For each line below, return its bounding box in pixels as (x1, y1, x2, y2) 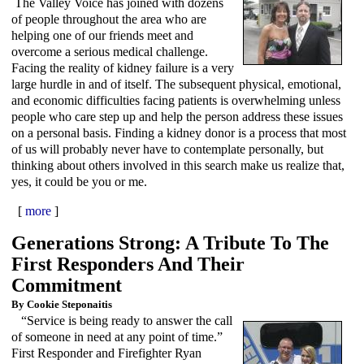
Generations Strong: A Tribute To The (11, 232, 329, 253)
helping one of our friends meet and (11, 28, 193, 42)
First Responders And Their (11, 253, 245, 275)
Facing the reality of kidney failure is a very (11, 60, 234, 75)
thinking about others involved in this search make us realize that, (11, 158, 344, 172)
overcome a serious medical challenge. (11, 44, 208, 58)
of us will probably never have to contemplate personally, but (11, 141, 323, 156)
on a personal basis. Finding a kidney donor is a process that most (11, 125, 346, 140)
